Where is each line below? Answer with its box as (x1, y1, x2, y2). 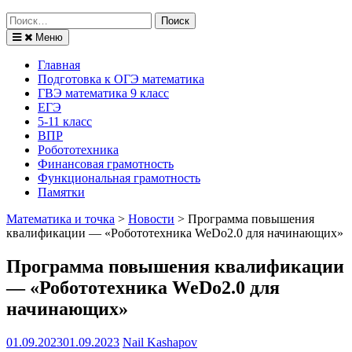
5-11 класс (38, 115, 92, 128)
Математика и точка (6, 212, 115, 225)
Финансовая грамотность (38, 157, 174, 170)
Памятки (38, 185, 85, 199)
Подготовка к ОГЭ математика (38, 72, 204, 86)
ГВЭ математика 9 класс (38, 86, 169, 100)
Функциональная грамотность (38, 171, 200, 185)
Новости (128, 212, 174, 225)
